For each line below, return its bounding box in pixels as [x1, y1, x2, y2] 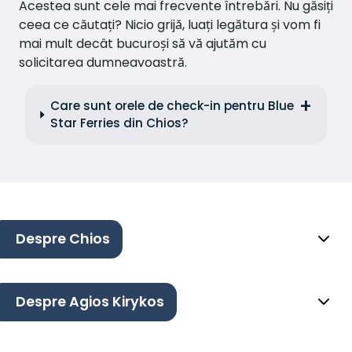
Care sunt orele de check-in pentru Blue [49, 97, 294, 114]
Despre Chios [16, 229, 110, 249]
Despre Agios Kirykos [16, 292, 164, 312]
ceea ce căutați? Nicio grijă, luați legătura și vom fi [19, 15, 321, 34]
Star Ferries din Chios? [49, 114, 189, 131]
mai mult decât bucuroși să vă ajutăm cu [19, 34, 266, 53]
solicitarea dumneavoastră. [19, 53, 187, 71]
